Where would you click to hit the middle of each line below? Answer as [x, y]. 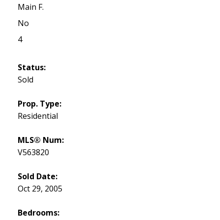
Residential [38, 116]
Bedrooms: [38, 213]
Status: [31, 68]
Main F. [30, 7]
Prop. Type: [39, 104]
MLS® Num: [41, 140]
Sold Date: [37, 177]
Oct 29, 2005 [40, 189]
